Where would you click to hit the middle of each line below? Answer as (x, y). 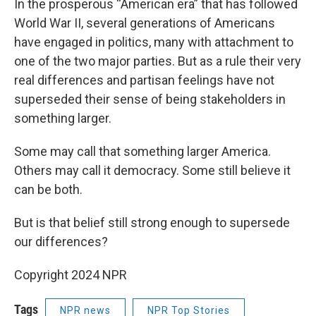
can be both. (48, 189)
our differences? (62, 241)
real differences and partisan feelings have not (144, 80)
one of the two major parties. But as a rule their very (158, 61)
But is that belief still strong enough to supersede (152, 222)
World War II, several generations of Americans (145, 23)
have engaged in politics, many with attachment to (154, 42)
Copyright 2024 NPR (71, 274)
